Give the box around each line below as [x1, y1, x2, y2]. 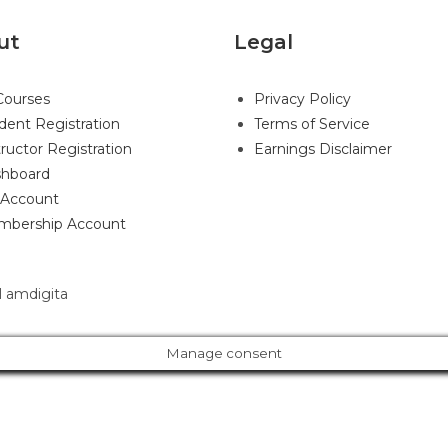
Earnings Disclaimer [254, 140, 392, 158]
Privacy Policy [254, 90, 351, 108]
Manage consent [166, 345, 282, 361]
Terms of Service [254, 115, 370, 133]
